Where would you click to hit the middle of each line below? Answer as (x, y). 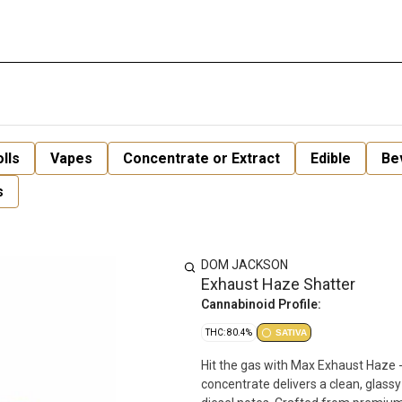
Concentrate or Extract (201, 158)
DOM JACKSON (245, 265)
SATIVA (291, 332)
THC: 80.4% (229, 332)
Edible (331, 158)
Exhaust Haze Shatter (278, 284)
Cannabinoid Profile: (261, 304)
